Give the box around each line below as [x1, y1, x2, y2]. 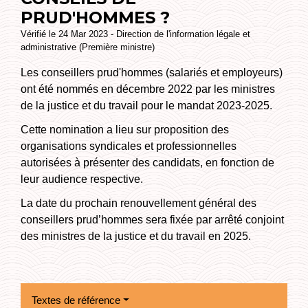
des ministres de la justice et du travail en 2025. [21, 230, 251, 243]
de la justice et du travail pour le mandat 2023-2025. [21, 99, 272, 111]
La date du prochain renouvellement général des [21, 197, 256, 210]
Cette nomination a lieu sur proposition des [21, 123, 229, 135]
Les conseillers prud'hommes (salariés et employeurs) [21, 66, 283, 78]
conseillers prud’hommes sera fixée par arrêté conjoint [21, 214, 284, 226]
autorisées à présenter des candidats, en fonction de [21, 156, 274, 168]
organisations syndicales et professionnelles [21, 140, 236, 152]
